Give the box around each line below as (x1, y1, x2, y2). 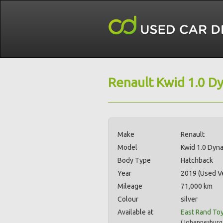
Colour (117, 195, 138, 203)
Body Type (117, 156, 151, 164)
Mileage (117, 182, 142, 190)
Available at (117, 208, 153, 216)
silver (181, 195, 198, 203)
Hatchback (181, 156, 213, 164)
